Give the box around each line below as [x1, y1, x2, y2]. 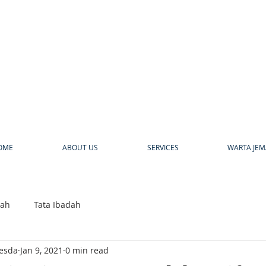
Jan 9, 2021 [20, 244, 63, 256]
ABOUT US [62, 142, 98, 152]
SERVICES [147, 142, 179, 152]
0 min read [65, 244, 109, 256]
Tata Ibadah [34, 198, 81, 210]
